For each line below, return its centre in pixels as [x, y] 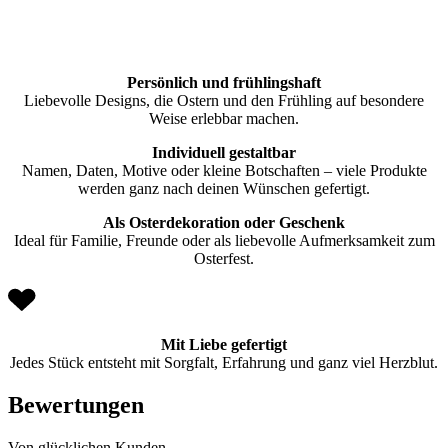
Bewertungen [76, 404]
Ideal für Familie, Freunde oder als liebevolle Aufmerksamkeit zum [224, 241]
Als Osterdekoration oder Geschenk [224, 223]
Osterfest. [224, 259]
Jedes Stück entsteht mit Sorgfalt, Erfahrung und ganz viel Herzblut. [224, 363]
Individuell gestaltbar [224, 153]
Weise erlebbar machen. [224, 119]
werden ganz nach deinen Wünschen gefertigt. [224, 189]
